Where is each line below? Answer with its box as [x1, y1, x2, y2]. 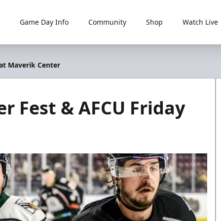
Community [88, 17, 126, 27]
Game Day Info [19, 17, 69, 27]
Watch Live [182, 17, 218, 27]
